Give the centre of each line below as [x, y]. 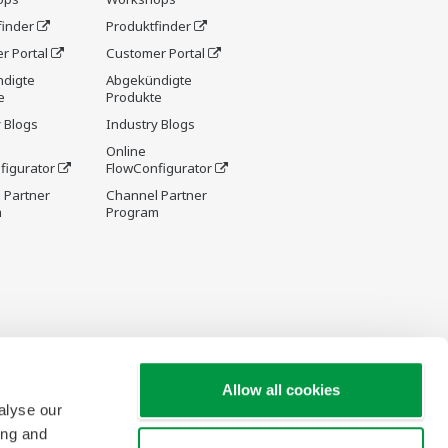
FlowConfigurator [159, 168]
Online [126, 151]
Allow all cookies [281, 390]
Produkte [134, 97]
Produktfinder [148, 26]
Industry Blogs [150, 124]
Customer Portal [155, 53]
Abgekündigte [149, 80]
